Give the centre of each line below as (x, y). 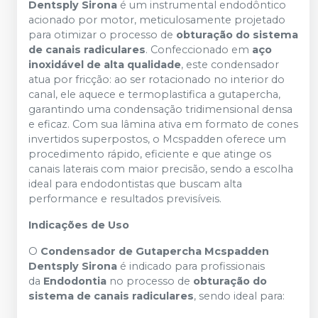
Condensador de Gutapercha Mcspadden (155, 251)
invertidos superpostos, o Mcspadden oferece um (157, 139)
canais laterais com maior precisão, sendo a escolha (161, 169)
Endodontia (75, 281)
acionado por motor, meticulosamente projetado (157, 20)
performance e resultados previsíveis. (125, 199)
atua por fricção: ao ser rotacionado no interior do (157, 79)
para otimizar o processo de (102, 35)
